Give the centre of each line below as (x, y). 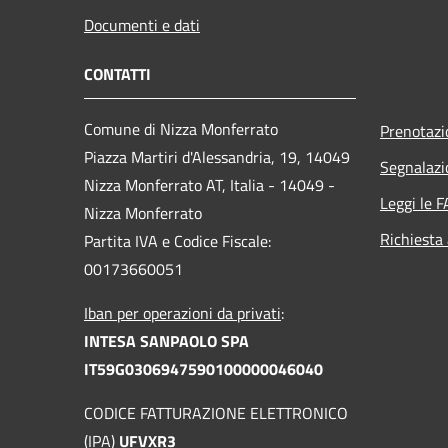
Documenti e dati (142, 24)
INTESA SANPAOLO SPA (166, 340)
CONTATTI (117, 73)
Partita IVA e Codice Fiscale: (177, 240)
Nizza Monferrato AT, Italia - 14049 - (209, 184)
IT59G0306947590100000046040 (203, 368)
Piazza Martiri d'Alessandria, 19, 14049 (217, 156)
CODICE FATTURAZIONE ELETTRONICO (216, 412)
